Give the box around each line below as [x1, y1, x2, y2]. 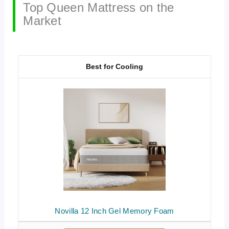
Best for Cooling [86, 62, 143, 71]
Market [23, 13, 62, 28]
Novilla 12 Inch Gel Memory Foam [55, 206, 174, 215]
